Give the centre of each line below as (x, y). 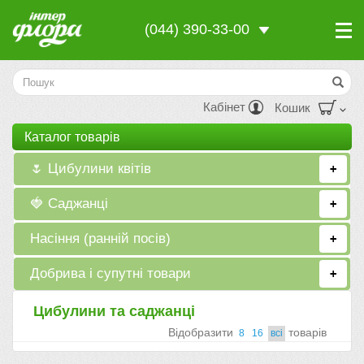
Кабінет (226, 107)
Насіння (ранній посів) (101, 238)
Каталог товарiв (72, 137)
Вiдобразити (202, 332)
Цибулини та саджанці (114, 311)
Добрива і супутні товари (111, 273)
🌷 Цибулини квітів (91, 169)
